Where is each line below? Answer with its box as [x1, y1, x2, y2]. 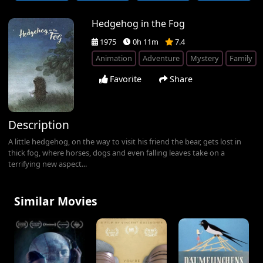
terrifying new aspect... [8, 158, 87, 169]
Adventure [143, 53, 180, 64]
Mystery [190, 53, 220, 64]
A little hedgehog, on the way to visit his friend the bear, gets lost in [8, 136, 242, 147]
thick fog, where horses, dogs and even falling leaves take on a [8, 147, 225, 158]
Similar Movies [14, 193, 98, 209]
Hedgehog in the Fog [92, 17, 186, 31]
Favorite [107, 73, 142, 85]
